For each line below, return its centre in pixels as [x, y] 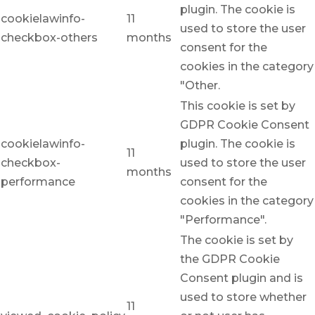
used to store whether [243, 297]
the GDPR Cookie [230, 259]
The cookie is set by [237, 240]
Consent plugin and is [242, 278]
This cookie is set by [238, 106]
